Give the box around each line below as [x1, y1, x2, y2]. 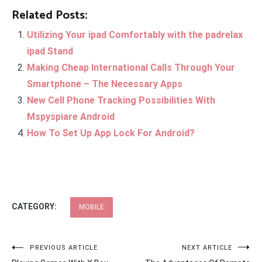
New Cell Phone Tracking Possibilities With [26, 94, 215, 106]
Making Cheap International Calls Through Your [26, 61, 235, 73]
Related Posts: [12, 5, 87, 25]
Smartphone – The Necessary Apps [26, 78, 182, 89]
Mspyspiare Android [26, 111, 115, 122]
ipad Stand [26, 45, 73, 57]
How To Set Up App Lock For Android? [26, 127, 195, 139]
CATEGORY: [12, 202, 58, 212]
